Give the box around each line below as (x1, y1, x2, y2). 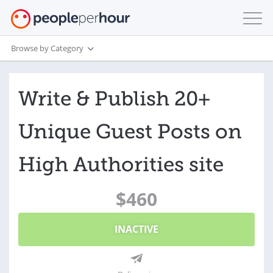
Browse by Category (11, 42, 83, 54)
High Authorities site (18, 152, 224, 177)
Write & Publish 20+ (18, 87, 210, 111)
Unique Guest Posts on (18, 119, 242, 144)
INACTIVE (115, 222, 158, 236)
